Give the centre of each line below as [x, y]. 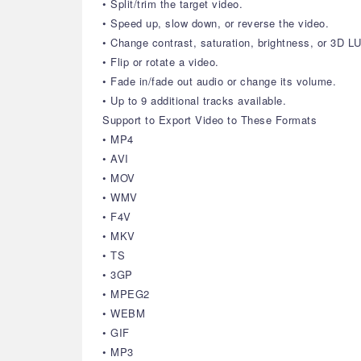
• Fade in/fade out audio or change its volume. [219, 81]
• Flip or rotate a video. [161, 62]
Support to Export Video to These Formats [210, 120]
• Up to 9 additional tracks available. [194, 100]
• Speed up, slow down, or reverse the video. [216, 23]
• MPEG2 [126, 294]
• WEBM [124, 313]
